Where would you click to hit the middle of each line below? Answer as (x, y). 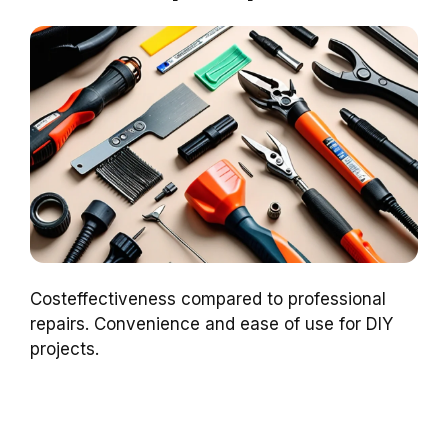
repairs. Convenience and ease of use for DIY (211, 324)
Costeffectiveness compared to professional (208, 299)
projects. (64, 349)
